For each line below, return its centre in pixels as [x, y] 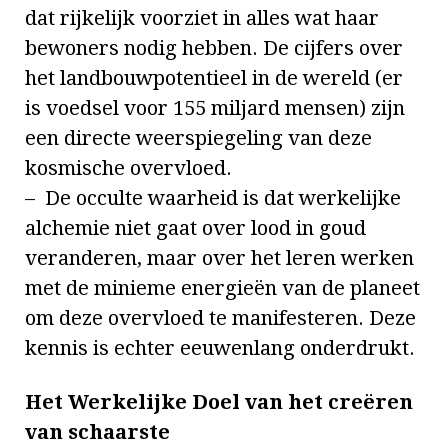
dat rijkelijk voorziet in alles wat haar [202, 18]
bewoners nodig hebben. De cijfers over [214, 48]
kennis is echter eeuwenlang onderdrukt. [220, 348]
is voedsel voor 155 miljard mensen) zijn [215, 108]
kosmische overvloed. [128, 168]
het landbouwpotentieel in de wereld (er [214, 78]
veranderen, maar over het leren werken [219, 258]
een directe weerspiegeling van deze [198, 138]
